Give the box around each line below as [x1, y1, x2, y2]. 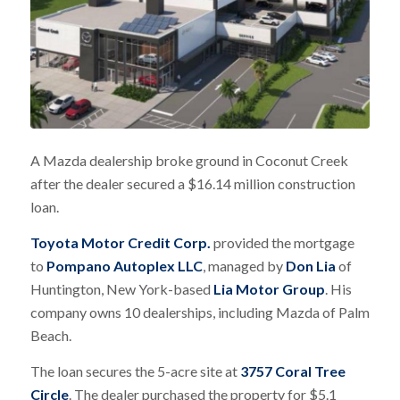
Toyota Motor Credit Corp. [29, 233, 211, 251]
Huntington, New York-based [29, 279, 213, 297]
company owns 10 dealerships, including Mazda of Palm [29, 303, 370, 321]
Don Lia [285, 256, 336, 274]
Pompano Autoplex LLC [46, 256, 203, 274]
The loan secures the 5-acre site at [29, 362, 240, 379]
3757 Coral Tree [239, 362, 346, 379]
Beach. [29, 326, 71, 344]
